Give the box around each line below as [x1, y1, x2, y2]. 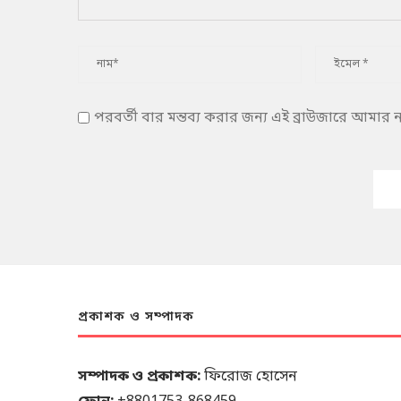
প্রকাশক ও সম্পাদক [78, 308, 194, 326]
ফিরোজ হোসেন [200, 366, 297, 387]
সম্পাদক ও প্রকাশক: [78, 366, 200, 387]
